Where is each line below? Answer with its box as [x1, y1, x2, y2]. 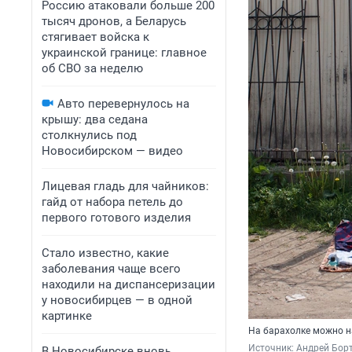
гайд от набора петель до [42, 195, 183, 209]
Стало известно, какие [42, 246, 169, 260]
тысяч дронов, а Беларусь [42, 14, 186, 28]
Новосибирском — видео [42, 144, 183, 158]
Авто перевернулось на [57, 97, 189, 111]
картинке [42, 309, 92, 323]
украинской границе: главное [42, 46, 207, 60]
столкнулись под [42, 128, 137, 142]
